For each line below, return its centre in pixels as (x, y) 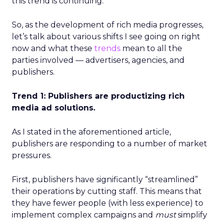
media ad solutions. (54, 108)
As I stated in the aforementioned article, (91, 132)
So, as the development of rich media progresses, (108, 25)
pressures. (32, 155)
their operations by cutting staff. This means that (107, 191)
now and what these (53, 48)
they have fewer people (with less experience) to (108, 203)
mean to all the (151, 48)
